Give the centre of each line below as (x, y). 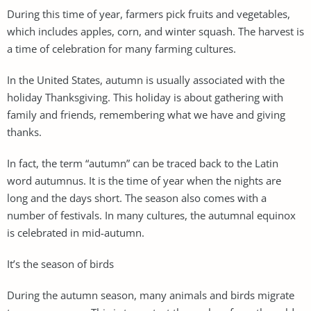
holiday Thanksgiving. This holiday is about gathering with (145, 97)
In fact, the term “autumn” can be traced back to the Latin (143, 163)
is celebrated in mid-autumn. (76, 232)
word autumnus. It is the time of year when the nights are (144, 180)
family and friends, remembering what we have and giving (146, 114)
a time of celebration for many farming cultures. (121, 48)
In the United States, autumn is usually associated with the (146, 79)
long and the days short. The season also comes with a (137, 197)
